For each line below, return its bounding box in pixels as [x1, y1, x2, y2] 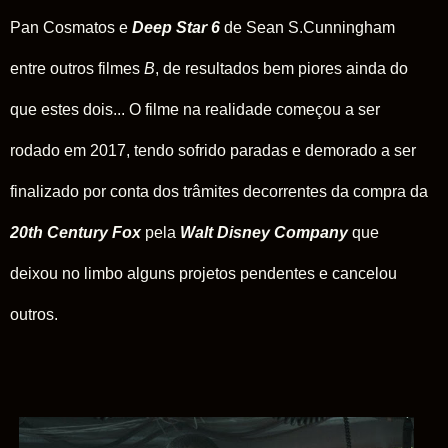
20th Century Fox [10, 223, 141, 241]
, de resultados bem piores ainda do [155, 59, 408, 77]
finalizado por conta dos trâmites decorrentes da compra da [10, 182, 428, 200]
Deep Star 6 [132, 18, 220, 36]
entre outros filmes [10, 59, 144, 77]
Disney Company [217, 223, 348, 241]
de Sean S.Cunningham [224, 18, 395, 36]
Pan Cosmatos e [10, 18, 132, 36]
